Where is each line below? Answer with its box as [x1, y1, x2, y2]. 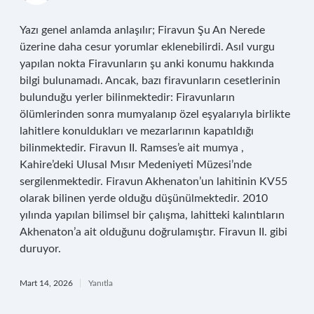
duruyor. [20, 243, 61, 254]
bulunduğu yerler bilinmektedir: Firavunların [20, 92, 235, 103]
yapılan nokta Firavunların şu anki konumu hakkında [20, 58, 274, 69]
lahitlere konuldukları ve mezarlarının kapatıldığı [20, 125, 254, 137]
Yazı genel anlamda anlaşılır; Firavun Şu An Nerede [20, 25, 265, 36]
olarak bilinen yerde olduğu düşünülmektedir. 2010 [20, 193, 268, 204]
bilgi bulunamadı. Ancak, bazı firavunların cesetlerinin [20, 75, 280, 86]
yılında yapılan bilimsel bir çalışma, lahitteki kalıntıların [20, 210, 285, 221]
